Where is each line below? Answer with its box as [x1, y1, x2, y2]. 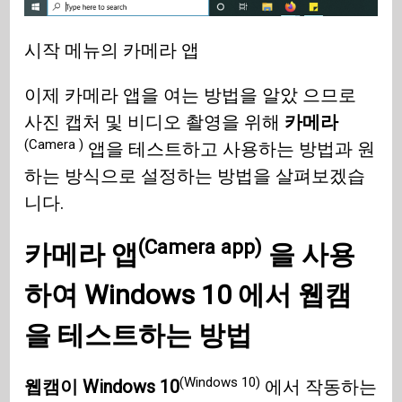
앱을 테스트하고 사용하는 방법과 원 [83, 138, 376, 161]
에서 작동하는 [260, 376, 378, 398]
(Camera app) [138, 235, 263, 259]
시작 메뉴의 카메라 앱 [24, 39, 200, 62]
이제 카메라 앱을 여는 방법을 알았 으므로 [24, 84, 357, 107]
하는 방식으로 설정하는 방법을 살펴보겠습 [24, 165, 366, 188]
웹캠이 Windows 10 [24, 376, 180, 398]
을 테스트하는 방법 [24, 319, 253, 352]
